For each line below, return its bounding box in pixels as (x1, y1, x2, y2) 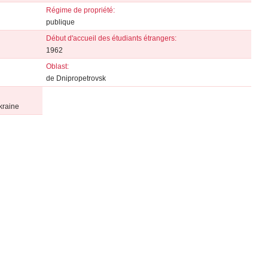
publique (45, 18, 75, 26)
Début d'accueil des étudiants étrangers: (45, 34, 176, 42)
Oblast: (45, 62, 69, 71)
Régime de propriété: (45, 6, 115, 14)
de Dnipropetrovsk (45, 74, 106, 83)
